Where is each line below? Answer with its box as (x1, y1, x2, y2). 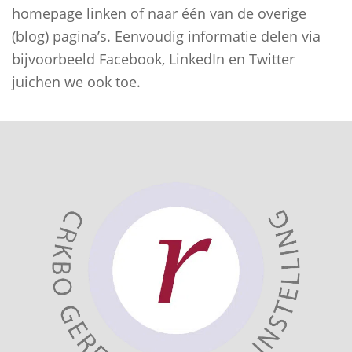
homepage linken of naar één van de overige (12, 4, 306, 23)
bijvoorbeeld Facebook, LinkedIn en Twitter (12, 49, 295, 68)
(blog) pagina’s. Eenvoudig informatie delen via (12, 27, 321, 46)
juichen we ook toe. (12, 72, 141, 91)
